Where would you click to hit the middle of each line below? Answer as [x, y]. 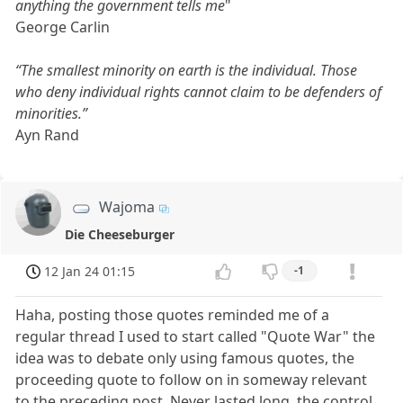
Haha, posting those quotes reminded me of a [173, 314]
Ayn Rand [48, 135]
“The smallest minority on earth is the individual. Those [187, 71]
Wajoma [127, 207]
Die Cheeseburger [120, 234]
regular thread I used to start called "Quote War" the [196, 336]
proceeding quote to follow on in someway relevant [192, 379]
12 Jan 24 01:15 [90, 271]
